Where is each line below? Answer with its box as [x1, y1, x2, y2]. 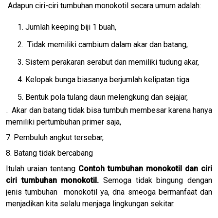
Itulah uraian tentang [6, 163, 75, 173]
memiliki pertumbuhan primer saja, [6, 117, 121, 127]
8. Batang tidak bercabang [6, 148, 93, 158]
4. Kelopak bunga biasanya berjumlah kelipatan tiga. [18, 74, 191, 84]
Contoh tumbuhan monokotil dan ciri [78, 163, 212, 173]
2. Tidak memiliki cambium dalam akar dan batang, [18, 39, 188, 49]
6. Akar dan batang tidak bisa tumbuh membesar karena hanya [2, 105, 213, 115]
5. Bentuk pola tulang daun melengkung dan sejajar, [18, 92, 188, 102]
